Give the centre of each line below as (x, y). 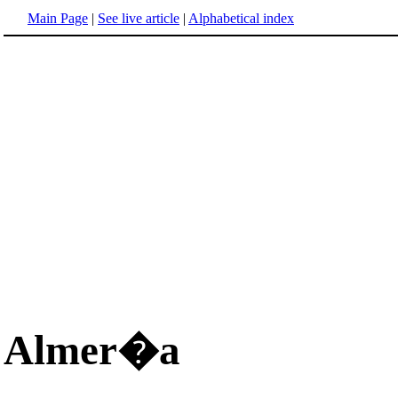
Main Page (58, 18)
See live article (139, 18)
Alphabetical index (241, 18)
